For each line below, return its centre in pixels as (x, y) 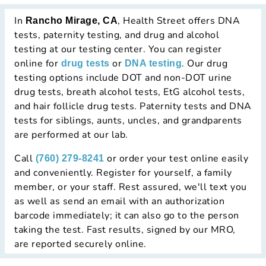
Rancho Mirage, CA (71, 21)
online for (38, 64)
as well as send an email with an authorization (119, 202)
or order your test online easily (176, 159)
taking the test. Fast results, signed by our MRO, (125, 230)
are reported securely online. (80, 244)
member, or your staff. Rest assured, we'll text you (131, 187)
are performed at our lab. (71, 135)
